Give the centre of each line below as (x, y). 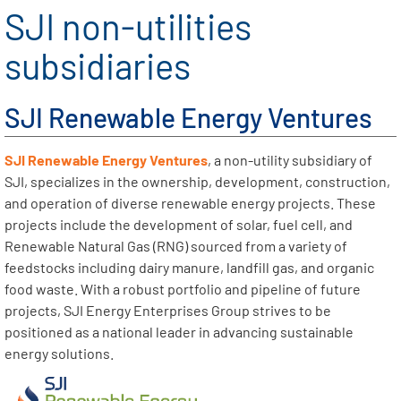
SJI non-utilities (128, 26)
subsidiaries (98, 66)
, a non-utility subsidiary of (290, 160)
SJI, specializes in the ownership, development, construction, (197, 182)
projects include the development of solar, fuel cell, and (179, 225)
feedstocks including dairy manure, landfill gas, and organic (189, 268)
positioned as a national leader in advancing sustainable (179, 332)
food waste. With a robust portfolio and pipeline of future (183, 289)
